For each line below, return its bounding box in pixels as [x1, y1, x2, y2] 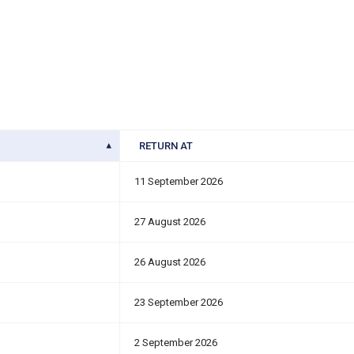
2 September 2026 [134, 337, 217, 348]
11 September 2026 [134, 175, 223, 187]
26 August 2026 [134, 256, 205, 268]
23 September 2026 [134, 296, 223, 308]
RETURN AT [139, 140, 193, 152]
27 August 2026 [134, 216, 205, 228]
